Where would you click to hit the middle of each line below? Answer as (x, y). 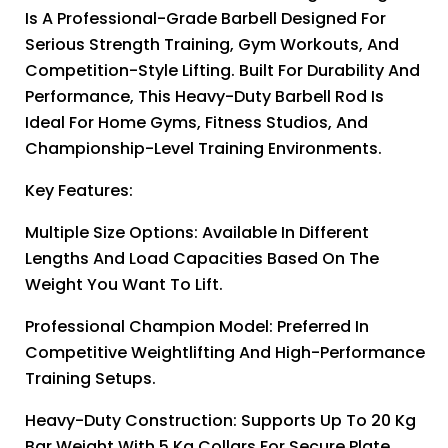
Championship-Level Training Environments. (203, 149)
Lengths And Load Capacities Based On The (202, 259)
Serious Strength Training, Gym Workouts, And (212, 45)
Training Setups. (90, 379)
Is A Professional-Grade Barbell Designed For (205, 19)
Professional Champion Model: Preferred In (197, 327)
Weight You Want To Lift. (124, 285)
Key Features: (79, 191)
